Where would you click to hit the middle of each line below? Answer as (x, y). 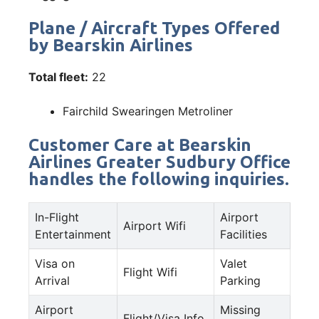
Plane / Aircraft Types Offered (154, 28)
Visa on (55, 263)
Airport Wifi (155, 225)
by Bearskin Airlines (111, 45)
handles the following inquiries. (159, 179)
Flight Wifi (150, 272)
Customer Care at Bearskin (140, 145)
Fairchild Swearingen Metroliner (148, 111)
